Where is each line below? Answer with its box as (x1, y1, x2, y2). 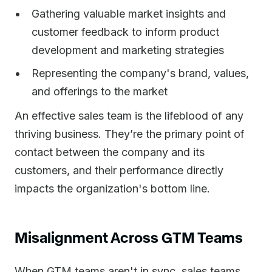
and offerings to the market (32, 85, 168, 98)
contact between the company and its (15, 146, 205, 158)
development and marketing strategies (32, 44, 224, 56)
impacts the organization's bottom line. (15, 182, 210, 195)
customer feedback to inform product (32, 25, 219, 38)
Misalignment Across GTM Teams (15, 228, 243, 246)
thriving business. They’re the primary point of (15, 127, 245, 140)
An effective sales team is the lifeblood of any (15, 109, 243, 122)
